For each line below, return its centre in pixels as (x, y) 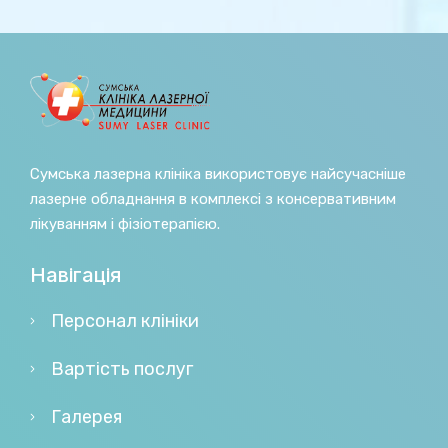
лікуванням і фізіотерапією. (125, 224)
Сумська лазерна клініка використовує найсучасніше (218, 174)
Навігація (75, 275)
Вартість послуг (122, 369)
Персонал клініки (125, 321)
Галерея (86, 417)
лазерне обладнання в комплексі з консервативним (213, 199)
